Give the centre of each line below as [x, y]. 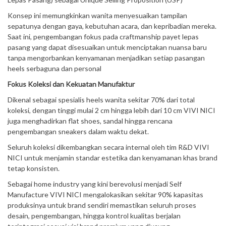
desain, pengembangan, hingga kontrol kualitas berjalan [94, 216]
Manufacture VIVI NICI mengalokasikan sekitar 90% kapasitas [105, 194]
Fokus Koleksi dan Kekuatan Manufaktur [71, 84]
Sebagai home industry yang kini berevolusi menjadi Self [95, 184]
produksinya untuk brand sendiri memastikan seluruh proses [102, 205]
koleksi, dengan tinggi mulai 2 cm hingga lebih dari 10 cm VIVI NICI [111, 110]
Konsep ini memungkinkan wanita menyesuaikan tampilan [97, 15]
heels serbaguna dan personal [54, 68]
